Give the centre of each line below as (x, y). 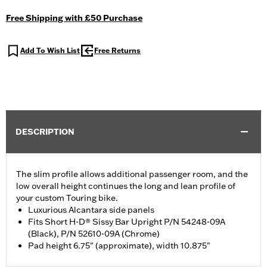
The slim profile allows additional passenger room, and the (132, 174)
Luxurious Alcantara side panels (91, 210)
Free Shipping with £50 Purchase (74, 18)
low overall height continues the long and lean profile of (126, 186)
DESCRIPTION (45, 132)
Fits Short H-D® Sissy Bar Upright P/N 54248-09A (127, 222)
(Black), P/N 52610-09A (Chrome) (94, 234)
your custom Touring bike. (67, 198)
